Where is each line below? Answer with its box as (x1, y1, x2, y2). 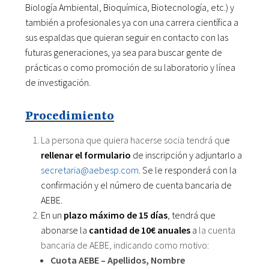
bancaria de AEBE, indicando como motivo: (40, 238, 209, 251)
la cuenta (198, 223, 235, 236)
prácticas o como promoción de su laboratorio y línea (25, 61, 235, 74)
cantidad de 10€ (88, 223, 156, 236)
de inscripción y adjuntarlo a (130, 148, 242, 161)
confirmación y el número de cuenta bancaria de (40, 178, 232, 191)
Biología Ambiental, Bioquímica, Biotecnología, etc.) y (25, 1, 234, 14)
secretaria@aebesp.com (40, 163, 139, 176)
